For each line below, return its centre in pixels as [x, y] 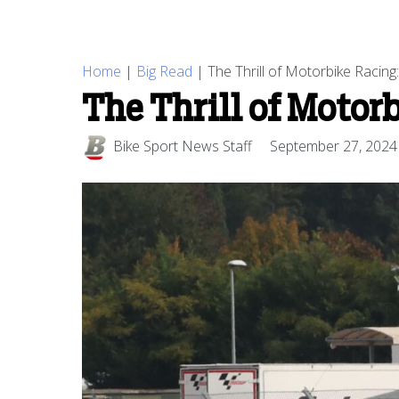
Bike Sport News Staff [183, 147]
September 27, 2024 [334, 147]
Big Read [164, 71]
